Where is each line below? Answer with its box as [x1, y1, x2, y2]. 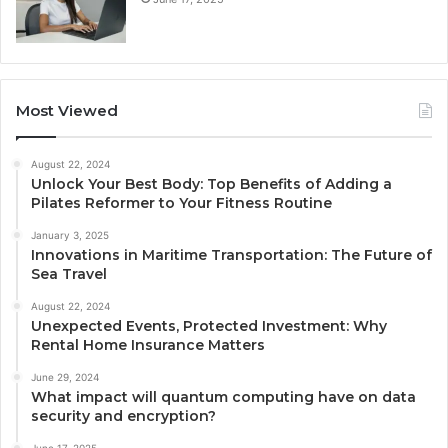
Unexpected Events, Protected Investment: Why [31, 316, 387, 335]
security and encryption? [31, 406, 216, 425]
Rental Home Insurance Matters [31, 335, 265, 354]
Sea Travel [31, 264, 107, 283]
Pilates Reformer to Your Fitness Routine [31, 193, 332, 212]
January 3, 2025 [31, 228, 109, 241]
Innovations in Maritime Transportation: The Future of [31, 245, 432, 264]
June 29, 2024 [31, 370, 99, 383]
